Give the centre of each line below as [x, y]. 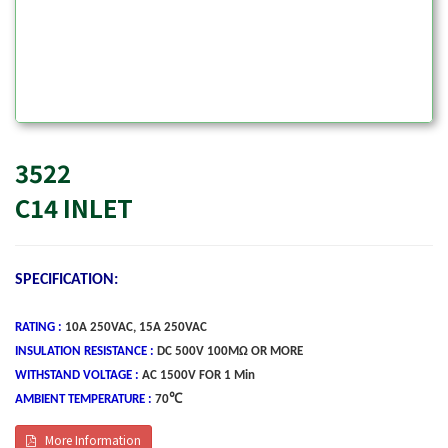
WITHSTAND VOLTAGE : [77, 375]
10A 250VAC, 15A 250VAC [136, 327]
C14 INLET [74, 207]
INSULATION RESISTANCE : [84, 351]
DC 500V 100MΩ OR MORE [230, 351]
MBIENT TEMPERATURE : [87, 399]
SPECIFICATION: [66, 280]
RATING [35, 327]
